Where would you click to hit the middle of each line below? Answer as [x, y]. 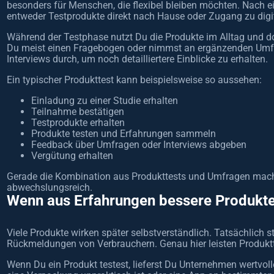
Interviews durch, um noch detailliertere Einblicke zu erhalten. [137, 59]
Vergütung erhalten [72, 156]
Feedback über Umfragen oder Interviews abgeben [139, 145]
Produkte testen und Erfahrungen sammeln [123, 134]
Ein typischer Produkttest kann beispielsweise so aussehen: [134, 80]
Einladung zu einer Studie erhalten [104, 101]
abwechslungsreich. [49, 188]
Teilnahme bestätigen [77, 112]
